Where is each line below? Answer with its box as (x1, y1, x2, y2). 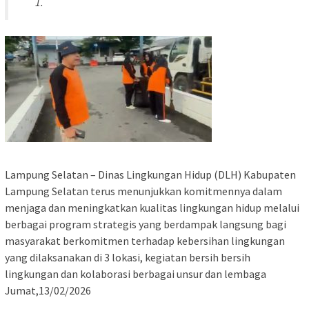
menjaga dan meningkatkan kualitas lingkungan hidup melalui (5, 200, 299, 215)
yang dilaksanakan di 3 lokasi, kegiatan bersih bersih (5, 250, 250, 264)
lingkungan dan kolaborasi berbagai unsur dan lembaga (5, 266, 266, 281)
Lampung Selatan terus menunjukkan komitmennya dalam (5, 183, 282, 198)
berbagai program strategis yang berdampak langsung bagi (5, 217, 286, 231)
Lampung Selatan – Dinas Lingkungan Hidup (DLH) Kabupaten (5, 167, 296, 181)
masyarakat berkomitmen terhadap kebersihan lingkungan (5, 233, 285, 248)
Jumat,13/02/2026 (5, 283, 91, 297)
